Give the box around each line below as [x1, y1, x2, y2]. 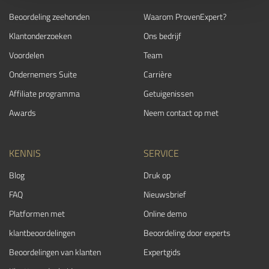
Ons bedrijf [144, 30, 181, 41]
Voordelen [9, 49, 44, 61]
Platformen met [9, 208, 65, 219]
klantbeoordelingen [9, 227, 75, 238]
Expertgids [144, 246, 181, 258]
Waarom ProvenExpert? [144, 11, 226, 22]
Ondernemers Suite [9, 68, 77, 80]
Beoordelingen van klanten [9, 246, 101, 258]
